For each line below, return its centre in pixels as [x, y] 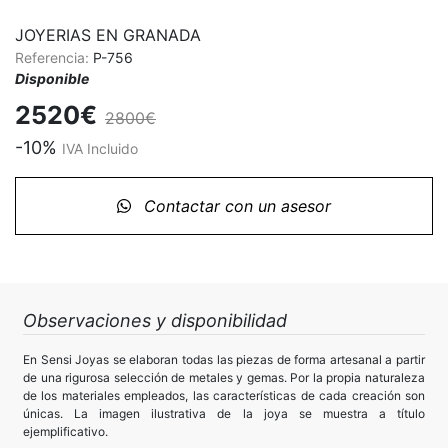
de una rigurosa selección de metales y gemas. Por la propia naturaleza [224, 378]
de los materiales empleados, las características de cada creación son [224, 396]
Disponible [52, 79]
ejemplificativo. [65, 432]
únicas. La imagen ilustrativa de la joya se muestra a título [224, 414]
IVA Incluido [100, 149]
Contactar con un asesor [235, 206]
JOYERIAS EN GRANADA [108, 35]
